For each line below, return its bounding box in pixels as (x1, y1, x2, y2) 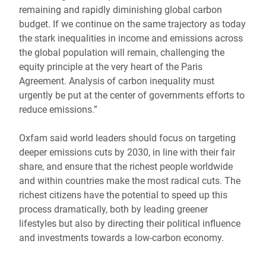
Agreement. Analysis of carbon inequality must (19, 75, 214, 87)
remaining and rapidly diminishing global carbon (19, 4, 222, 15)
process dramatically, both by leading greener (19, 204, 208, 215)
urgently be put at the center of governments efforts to (19, 90, 245, 101)
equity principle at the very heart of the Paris (19, 61, 202, 72)
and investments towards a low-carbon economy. (19, 232, 224, 243)
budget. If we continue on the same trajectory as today (19, 18, 246, 30)
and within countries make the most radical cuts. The (19, 175, 240, 186)
